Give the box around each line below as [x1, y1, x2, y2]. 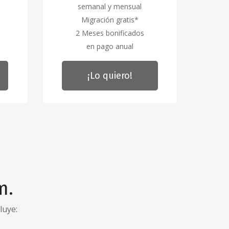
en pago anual [86, 41, 133, 51]
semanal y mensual [78, 1, 142, 11]
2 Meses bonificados [75, 28, 144, 38]
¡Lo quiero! [87, 70, 132, 81]
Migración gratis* [81, 14, 139, 25]
